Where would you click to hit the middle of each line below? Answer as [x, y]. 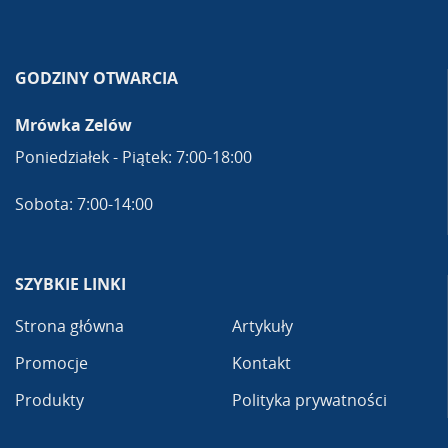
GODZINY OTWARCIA [96, 77]
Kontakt [261, 362]
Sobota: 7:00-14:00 [84, 203]
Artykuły [262, 325]
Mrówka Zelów [73, 124]
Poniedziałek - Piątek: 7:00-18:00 [135, 156]
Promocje [51, 362]
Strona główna [69, 325]
